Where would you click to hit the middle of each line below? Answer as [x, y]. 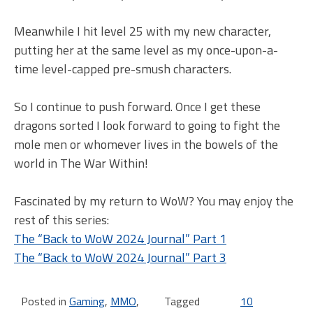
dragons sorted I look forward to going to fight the [147, 126]
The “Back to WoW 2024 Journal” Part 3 [120, 258]
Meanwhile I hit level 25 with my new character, [143, 31]
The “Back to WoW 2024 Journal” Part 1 [120, 239]
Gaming [87, 301]
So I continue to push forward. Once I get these [137, 107]
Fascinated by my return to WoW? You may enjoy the [154, 201]
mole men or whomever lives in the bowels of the [146, 145]
